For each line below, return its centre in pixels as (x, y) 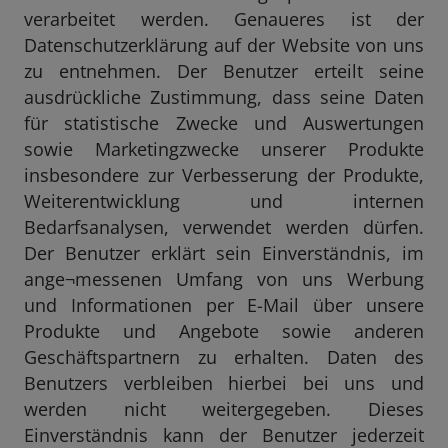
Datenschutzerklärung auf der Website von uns (224, 45)
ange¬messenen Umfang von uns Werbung (224, 279)
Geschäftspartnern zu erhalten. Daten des (224, 357)
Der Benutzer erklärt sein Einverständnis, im (224, 253)
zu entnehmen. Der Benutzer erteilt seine (224, 71)
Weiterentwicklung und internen (224, 201)
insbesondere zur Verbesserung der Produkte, (224, 175)
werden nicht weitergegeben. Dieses (224, 409)
